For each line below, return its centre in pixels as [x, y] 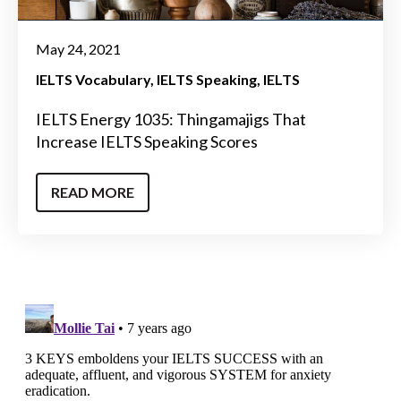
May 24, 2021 [78, 49]
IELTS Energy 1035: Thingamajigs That [171, 119]
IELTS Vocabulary [93, 80]
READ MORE [93, 192]
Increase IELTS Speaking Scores [147, 142]
